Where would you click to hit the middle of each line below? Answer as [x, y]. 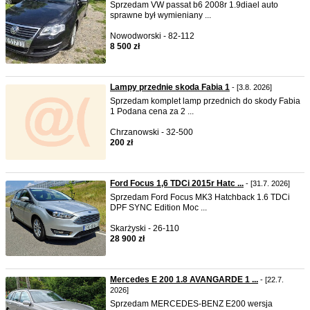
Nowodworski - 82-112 [152, 36]
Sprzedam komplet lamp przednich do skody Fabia [205, 101]
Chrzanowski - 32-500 [152, 132]
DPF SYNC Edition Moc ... [158, 208]
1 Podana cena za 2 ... [152, 111]
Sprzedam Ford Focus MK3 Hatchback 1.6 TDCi [200, 197]
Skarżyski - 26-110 [145, 228]
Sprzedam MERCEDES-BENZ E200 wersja [191, 304]
